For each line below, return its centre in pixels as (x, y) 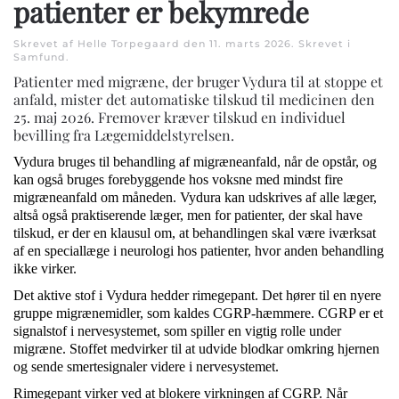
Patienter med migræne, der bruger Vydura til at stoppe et (198, 82)
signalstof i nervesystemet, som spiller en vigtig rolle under (177, 331)
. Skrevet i (321, 44)
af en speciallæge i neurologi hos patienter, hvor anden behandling (199, 251)
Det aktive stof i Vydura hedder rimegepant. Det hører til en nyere (197, 296)
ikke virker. (45, 269)
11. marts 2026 (250, 44)
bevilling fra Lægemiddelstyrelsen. (124, 135)
